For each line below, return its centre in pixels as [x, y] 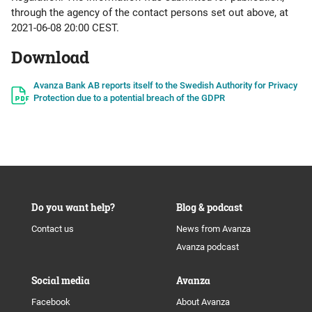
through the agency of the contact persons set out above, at [150, 13]
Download [50, 57]
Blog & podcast [209, 207]
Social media [61, 280]
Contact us [53, 229]
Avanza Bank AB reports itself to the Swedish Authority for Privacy [165, 85]
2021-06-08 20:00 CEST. [65, 28]
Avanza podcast [207, 247]
